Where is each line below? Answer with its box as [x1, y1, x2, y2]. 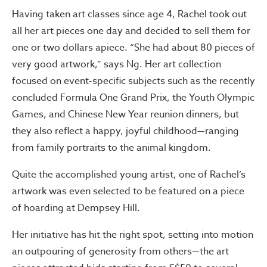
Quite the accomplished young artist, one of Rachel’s [12, 167, 246, 182]
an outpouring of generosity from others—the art [12, 244, 229, 259]
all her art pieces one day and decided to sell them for [12, 24, 250, 38]
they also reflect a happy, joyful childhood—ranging [12, 124, 239, 138]
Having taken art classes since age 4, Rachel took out [12, 7, 247, 21]
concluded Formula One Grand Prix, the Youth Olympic [12, 91, 254, 105]
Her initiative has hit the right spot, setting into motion [12, 228, 253, 242]
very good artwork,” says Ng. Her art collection [12, 57, 221, 72]
